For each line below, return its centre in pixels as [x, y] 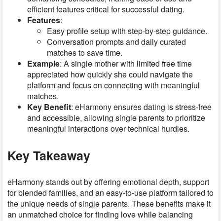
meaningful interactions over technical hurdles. [108, 129]
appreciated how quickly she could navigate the [110, 74]
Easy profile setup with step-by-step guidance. [127, 31]
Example [43, 64]
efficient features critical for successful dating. [106, 9]
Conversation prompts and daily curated [116, 42]
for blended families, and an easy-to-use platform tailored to [110, 193]
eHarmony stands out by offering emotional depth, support [108, 182]
